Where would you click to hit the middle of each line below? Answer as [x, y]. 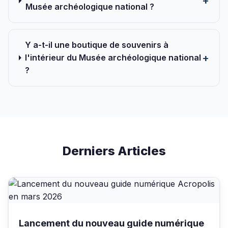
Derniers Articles [114, 151]
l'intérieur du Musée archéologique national [113, 58]
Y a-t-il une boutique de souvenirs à [97, 45]
